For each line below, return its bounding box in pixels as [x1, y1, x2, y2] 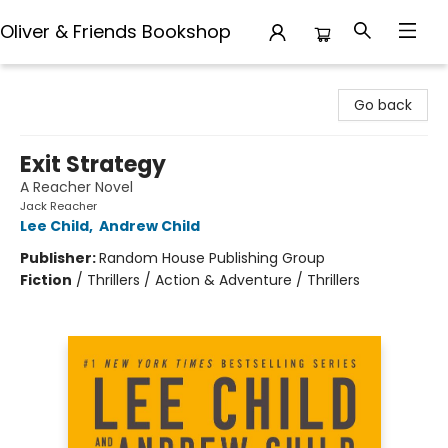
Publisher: [20, 248, 99, 268]
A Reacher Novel [20, 177, 133, 197]
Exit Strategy [20, 149, 166, 180]
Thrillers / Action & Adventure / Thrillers [87, 270, 360, 290]
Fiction [20, 270, 72, 290]
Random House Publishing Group [99, 248, 325, 268]
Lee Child [20, 216, 89, 236]
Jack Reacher [20, 198, 97, 214]
